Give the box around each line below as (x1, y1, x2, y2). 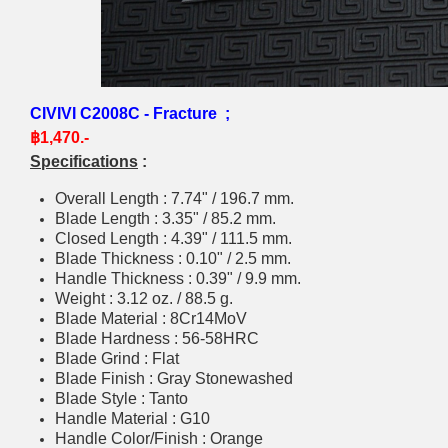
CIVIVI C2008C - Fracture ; (30, 104, 238, 122)
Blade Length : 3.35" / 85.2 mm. (55, 209, 276, 227)
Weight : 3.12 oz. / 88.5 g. (55, 289, 233, 307)
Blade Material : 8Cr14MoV (55, 309, 247, 327)
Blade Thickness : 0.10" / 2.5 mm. (55, 249, 291, 267)
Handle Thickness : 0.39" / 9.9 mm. (55, 269, 301, 287)
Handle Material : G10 (55, 409, 210, 427)
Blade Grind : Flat (55, 349, 179, 367)
